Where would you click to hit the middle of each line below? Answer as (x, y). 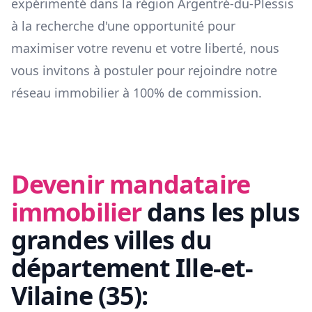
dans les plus (224, 212)
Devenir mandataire (131, 185)
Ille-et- (214, 268)
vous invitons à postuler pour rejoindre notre (144, 71)
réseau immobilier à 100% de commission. (136, 93)
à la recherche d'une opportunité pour (123, 26)
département (94, 268)
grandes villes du (111, 240)
